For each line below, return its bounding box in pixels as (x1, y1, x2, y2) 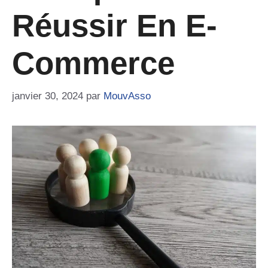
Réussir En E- (12, 8, 217, 43)
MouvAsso (103, 90, 151, 102)
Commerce (12, 45, 175, 81)
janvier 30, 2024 (12, 90, 83, 102)
